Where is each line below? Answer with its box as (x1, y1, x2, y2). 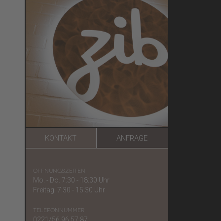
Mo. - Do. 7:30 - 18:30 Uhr (33, 176, 110, 184)
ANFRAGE (116, 133, 148, 143)
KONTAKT (45, 133, 77, 143)
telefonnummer (33, 205, 84, 214)
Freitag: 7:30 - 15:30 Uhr (33, 185, 105, 194)
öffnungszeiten (33, 166, 85, 174)
